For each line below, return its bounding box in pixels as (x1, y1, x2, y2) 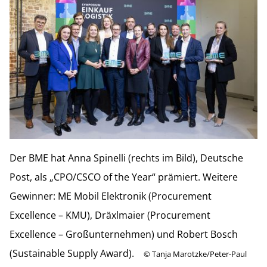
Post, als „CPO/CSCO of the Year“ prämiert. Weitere (10, 170, 238, 184)
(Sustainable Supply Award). (10, 247, 134, 260)
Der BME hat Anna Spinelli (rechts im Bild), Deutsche (10, 151, 243, 165)
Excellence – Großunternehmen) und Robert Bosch (10, 228, 238, 241)
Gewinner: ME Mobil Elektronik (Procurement (10, 190, 212, 203)
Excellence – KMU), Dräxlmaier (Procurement (10, 209, 210, 222)
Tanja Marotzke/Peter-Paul (152, 249, 247, 260)
